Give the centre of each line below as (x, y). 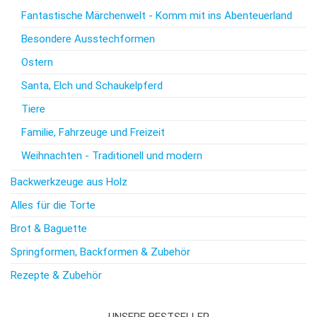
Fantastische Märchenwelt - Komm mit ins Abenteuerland (157, 15)
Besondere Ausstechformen (88, 39)
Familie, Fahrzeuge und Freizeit (93, 132)
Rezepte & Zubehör (56, 275)
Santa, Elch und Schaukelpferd (92, 85)
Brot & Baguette (49, 228)
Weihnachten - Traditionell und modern (112, 155)
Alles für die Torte (53, 205)
